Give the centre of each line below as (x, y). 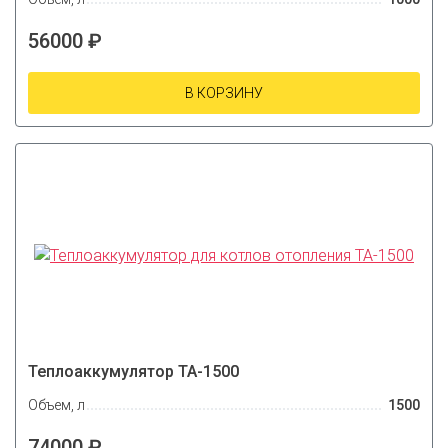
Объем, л (56, 404)
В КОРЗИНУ (224, 93)
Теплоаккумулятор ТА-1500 (133, 372)
